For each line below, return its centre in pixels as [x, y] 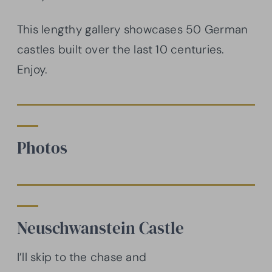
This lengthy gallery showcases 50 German [133, 29]
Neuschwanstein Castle [100, 228]
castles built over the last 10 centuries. [121, 49]
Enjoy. [32, 69]
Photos [42, 148]
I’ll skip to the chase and [82, 257]
